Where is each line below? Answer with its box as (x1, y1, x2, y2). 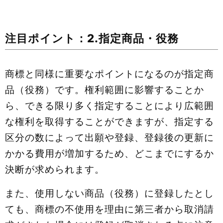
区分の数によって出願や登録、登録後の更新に (5, 131, 214, 144)
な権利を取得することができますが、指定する (5, 115, 214, 128)
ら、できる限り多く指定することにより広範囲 (5, 100, 214, 112)
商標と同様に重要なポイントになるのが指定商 (5, 68, 214, 80)
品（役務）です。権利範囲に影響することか (5, 84, 204, 96)
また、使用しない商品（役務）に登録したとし (5, 187, 214, 200)
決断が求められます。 (5, 163, 105, 176)
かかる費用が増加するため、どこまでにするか (5, 147, 214, 160)
